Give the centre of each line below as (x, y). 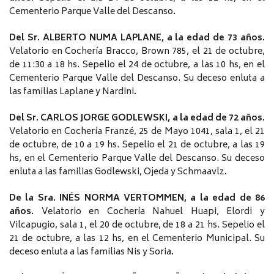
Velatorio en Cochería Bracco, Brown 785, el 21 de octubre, (137, 52)
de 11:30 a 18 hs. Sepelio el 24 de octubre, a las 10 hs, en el (137, 65)
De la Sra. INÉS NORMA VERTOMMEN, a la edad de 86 (137, 199)
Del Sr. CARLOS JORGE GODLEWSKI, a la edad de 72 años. (137, 119)
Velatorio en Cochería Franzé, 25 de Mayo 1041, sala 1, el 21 (137, 132)
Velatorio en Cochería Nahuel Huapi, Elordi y (153, 212)
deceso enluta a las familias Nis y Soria (90, 253)
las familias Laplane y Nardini (72, 92)
